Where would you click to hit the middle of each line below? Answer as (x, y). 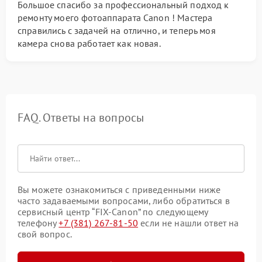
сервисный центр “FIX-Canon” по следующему (113, 212)
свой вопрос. (45, 234)
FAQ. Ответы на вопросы (81, 118)
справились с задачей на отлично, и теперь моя (117, 30)
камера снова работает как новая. (89, 43)
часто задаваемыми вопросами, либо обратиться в (124, 201)
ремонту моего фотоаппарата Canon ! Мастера (115, 18)
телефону (38, 223)
